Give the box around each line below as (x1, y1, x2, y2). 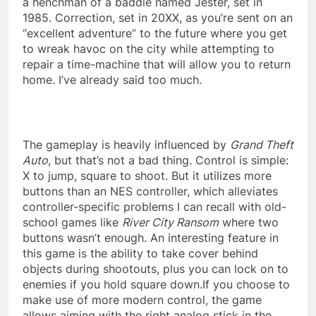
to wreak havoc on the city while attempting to (23, 41, 274, 56)
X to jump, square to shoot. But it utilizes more (23, 168, 272, 183)
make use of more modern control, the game (23, 292, 262, 307)
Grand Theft (230, 137, 293, 152)
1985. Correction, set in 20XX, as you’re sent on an (23, 10, 293, 25)
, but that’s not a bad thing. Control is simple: (48, 152, 288, 167)
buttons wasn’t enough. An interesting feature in (23, 230, 279, 245)
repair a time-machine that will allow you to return (23, 56, 291, 71)
